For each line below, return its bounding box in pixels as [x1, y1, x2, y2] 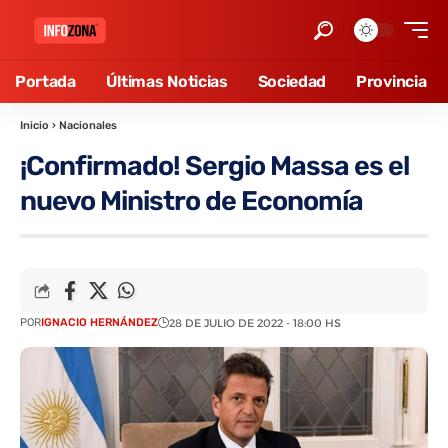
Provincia [356, 72, 427, 91]
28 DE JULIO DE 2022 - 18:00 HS [169, 316, 341, 330]
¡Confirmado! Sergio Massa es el [20, 150, 409, 182]
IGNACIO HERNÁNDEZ [41, 316, 158, 329]
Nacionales [59, 119, 117, 132]
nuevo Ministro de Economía [20, 185, 363, 217]
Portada [15, 72, 76, 91]
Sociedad [257, 72, 327, 91]
